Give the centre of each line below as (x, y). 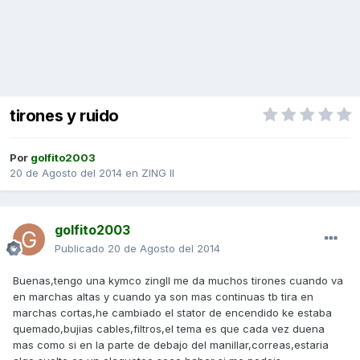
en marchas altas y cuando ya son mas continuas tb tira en (163, 297)
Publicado (81, 249)
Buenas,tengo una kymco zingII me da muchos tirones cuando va (178, 281)
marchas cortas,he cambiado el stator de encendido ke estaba (172, 313)
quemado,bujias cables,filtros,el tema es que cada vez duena (169, 329)
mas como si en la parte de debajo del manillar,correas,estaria (171, 345)
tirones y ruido (64, 116)
